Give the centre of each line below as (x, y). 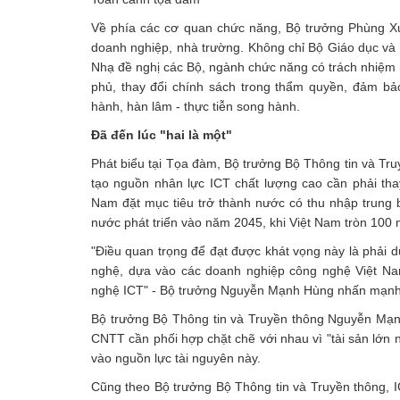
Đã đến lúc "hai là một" (162, 135)
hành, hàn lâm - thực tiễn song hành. (196, 106)
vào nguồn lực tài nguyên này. (176, 358)
